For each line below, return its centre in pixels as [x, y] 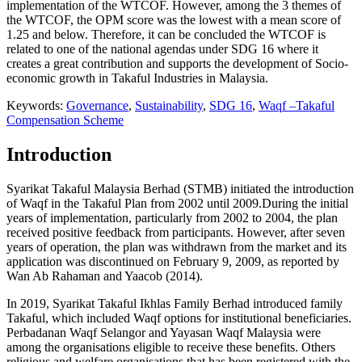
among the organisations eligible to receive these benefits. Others [171, 347]
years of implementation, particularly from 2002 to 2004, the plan [172, 217]
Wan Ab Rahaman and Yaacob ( [88, 276]
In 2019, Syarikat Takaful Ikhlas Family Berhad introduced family [175, 303]
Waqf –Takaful [297, 106]
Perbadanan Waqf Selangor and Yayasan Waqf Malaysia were [164, 332]
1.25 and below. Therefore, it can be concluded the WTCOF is [166, 35]
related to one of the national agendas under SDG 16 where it [162, 49]
